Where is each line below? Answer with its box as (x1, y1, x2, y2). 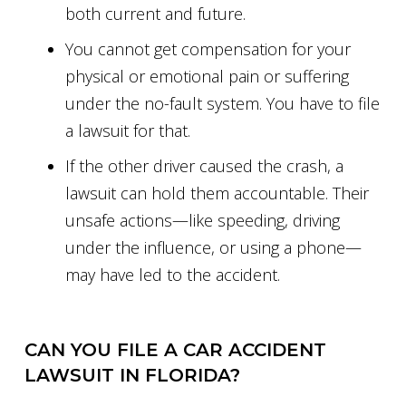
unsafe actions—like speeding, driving (65, 209, 340, 231)
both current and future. (65, 3, 246, 24)
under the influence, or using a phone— (65, 237, 362, 258)
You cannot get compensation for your (65, 38, 351, 60)
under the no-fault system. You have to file (65, 92, 380, 114)
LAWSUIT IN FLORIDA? (24, 364, 240, 386)
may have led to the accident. (65, 264, 280, 285)
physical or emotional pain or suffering (65, 65, 349, 87)
